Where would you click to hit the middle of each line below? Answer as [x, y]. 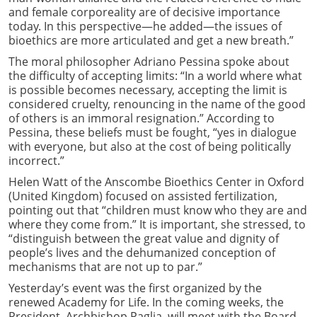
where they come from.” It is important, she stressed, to [157, 224]
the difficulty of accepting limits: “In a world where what [155, 75]
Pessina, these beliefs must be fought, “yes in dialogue [152, 132]
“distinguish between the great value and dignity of [144, 238]
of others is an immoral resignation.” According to [142, 118]
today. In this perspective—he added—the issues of [145, 26]
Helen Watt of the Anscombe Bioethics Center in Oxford [156, 181]
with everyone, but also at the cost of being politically [150, 146]
